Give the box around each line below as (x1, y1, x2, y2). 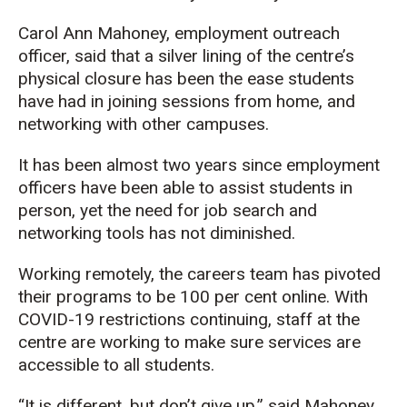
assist (219, 176, 264, 198)
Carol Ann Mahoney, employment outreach (18, 22, 340, 44)
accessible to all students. (18, 353, 214, 375)
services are (268, 331, 361, 352)
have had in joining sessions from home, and (18, 90, 355, 112)
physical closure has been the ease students (18, 67, 354, 89)
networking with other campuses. (18, 113, 269, 134)
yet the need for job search (80, 199, 289, 221)
